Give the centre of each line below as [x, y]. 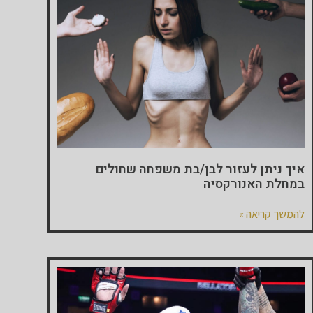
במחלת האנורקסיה [254, 184]
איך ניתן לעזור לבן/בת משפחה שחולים [201, 169]
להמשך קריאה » [272, 214]
